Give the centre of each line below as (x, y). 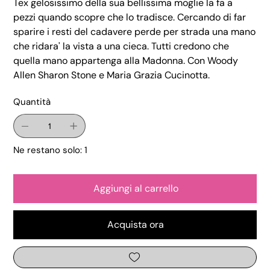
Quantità (32, 102)
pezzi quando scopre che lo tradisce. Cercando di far (130, 17)
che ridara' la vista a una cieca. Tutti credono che (121, 46)
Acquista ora (136, 225)
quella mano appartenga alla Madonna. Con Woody (126, 61)
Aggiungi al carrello (136, 189)
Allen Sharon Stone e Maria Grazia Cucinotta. (112, 75)
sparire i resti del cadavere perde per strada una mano (135, 32)
